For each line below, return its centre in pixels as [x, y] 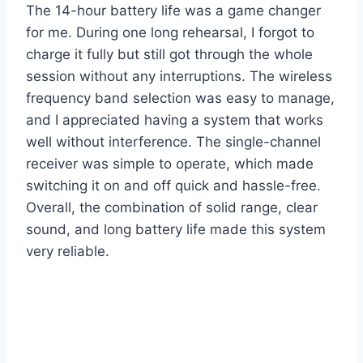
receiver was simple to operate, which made [170, 164]
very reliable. [68, 252]
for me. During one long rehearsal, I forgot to [170, 33]
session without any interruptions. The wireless [179, 77]
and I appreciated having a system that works [175, 120]
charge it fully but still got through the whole [169, 55]
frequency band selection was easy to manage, [180, 98]
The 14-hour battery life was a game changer [173, 11]
